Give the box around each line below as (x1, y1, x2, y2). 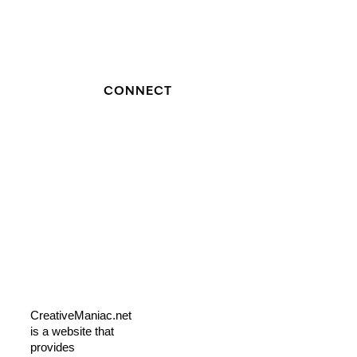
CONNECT (104, 86, 172, 99)
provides (30, 339, 75, 354)
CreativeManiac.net (30, 308, 131, 322)
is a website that (30, 324, 114, 338)
